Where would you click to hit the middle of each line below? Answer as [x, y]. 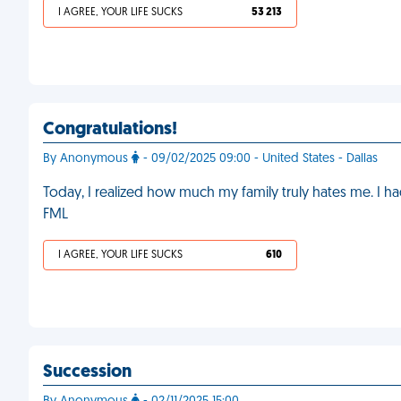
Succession [87, 372]
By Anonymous [87, 159]
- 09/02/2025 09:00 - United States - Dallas [259, 159]
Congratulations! [110, 130]
